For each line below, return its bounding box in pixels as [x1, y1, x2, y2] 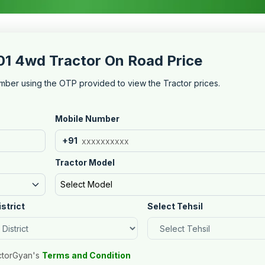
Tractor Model [54, 157, 115, 167]
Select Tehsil [147, 201, 203, 211]
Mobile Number [54, 114, 119, 124]
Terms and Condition [42, 250, 131, 260]
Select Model [60, 179, 112, 189]
